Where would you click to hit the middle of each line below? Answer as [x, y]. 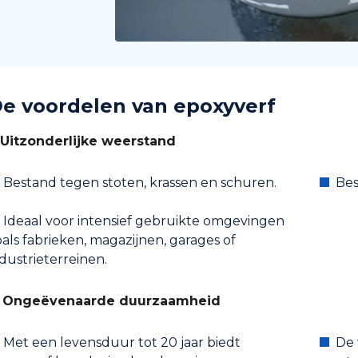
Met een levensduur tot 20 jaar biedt [122, 342]
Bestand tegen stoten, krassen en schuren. [140, 183]
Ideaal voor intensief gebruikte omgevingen [144, 221]
